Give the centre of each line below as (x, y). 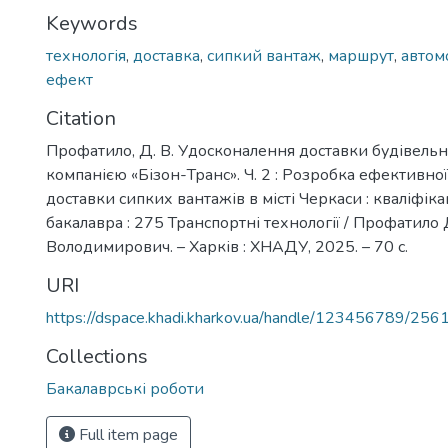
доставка (166, 56)
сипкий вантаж (264, 56)
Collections (97, 356)
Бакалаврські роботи (125, 389)
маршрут (361, 56)
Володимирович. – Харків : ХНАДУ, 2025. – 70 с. (227, 247)
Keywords (92, 23)
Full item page (126, 435)
